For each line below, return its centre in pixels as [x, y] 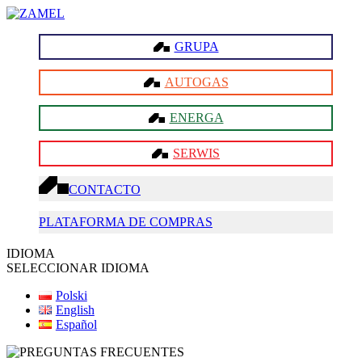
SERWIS [196, 153]
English [75, 310]
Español [76, 324]
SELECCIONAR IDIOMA [78, 268]
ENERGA [196, 118]
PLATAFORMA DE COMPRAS [126, 222]
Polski [71, 295]
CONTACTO [105, 189]
